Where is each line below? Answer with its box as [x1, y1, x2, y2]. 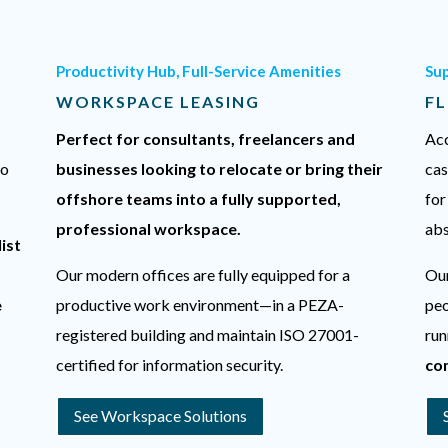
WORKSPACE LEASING [55, 92, 260, 112]
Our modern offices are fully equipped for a [55, 265, 350, 285]
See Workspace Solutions [73, 406, 247, 426]
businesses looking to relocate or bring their [55, 159, 383, 179]
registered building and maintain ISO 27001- [55, 325, 359, 345]
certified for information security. [55, 355, 283, 375]
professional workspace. [55, 219, 241, 239]
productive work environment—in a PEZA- [55, 295, 344, 315]
